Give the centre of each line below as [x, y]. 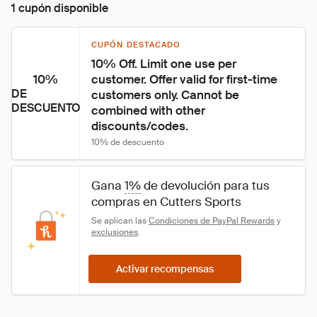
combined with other [150, 110]
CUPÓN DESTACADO [136, 45]
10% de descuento [128, 142]
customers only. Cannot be [167, 95]
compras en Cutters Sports [166, 202]
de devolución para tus [207, 185]
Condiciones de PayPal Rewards [212, 221]
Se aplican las [120, 221]
